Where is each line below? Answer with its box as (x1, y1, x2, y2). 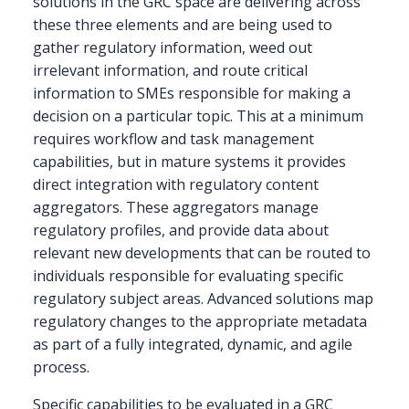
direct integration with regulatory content (33, 174, 319, 195)
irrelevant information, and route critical (33, 60, 308, 81)
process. (33, 357, 89, 378)
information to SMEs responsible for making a (33, 83, 351, 104)
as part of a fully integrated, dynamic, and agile (33, 334, 352, 355)
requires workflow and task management (33, 129, 314, 150)
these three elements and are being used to (33, 15, 332, 36)
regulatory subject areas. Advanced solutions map (33, 288, 373, 309)
